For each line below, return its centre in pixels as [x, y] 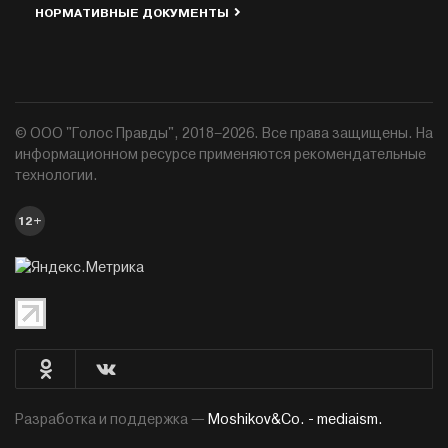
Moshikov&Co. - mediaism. [295, 420]
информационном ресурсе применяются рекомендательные [220, 155]
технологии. [56, 176]
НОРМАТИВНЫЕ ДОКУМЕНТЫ [132, 13]
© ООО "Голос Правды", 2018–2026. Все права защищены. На [224, 134]
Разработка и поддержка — [111, 420]
